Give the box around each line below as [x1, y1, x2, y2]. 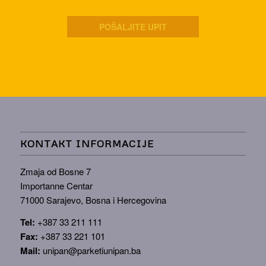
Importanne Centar [20, 179, 93, 192]
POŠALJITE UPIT [99, 21, 167, 33]
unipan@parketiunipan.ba [42, 243, 141, 256]
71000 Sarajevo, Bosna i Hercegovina [20, 194, 166, 207]
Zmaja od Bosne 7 [20, 165, 91, 178]
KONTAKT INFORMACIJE [20, 137, 154, 150]
